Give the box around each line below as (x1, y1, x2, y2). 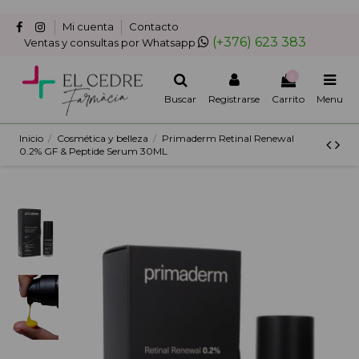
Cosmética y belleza (56, 132, 148, 145)
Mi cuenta (63, 19, 117, 33)
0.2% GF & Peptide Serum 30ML (18, 145, 167, 158)
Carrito (272, 92, 305, 105)
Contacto (129, 19, 179, 33)
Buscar (164, 92, 196, 105)
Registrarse (208, 92, 260, 105)
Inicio (18, 132, 43, 145)
